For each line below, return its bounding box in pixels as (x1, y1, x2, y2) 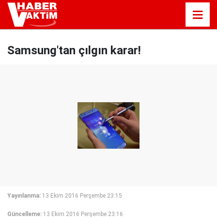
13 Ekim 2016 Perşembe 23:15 (42, 192, 122, 199)
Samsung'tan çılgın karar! (7, 44, 141, 57)
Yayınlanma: (7, 192, 41, 199)
